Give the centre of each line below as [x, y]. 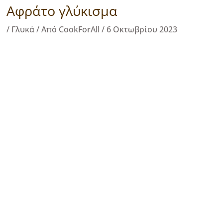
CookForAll [80, 29]
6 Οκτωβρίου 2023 [142, 29]
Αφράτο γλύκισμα [62, 10]
